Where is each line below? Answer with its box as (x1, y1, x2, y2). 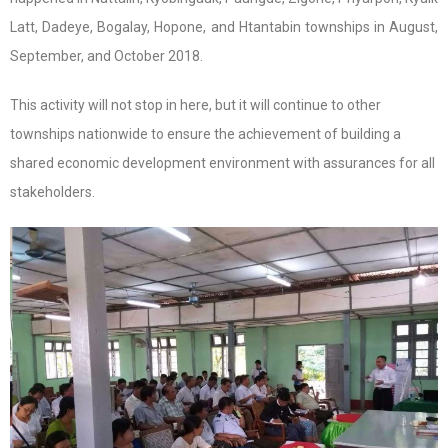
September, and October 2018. (10, 48, 203, 64)
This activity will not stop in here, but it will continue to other (10, 97, 381, 113)
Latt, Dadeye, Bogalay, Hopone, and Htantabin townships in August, (10, 19, 438, 35)
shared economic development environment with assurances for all (10, 155, 435, 171)
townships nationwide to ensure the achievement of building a (10, 126, 401, 142)
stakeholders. (10, 184, 95, 200)
